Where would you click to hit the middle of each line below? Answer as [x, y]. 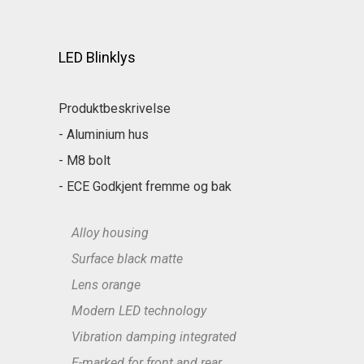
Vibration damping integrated [147, 337]
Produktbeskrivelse [115, 108]
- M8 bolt [84, 160]
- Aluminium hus [104, 134]
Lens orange [100, 285]
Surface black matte [121, 259]
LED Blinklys [97, 57]
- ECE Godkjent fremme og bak [145, 186]
